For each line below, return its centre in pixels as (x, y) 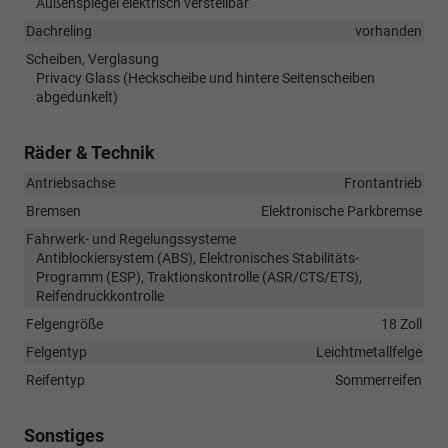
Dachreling (59, 31)
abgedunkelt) (77, 97)
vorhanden (388, 31)
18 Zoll (401, 324)
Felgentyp (56, 352)
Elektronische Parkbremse (341, 211)
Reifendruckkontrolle (100, 296)
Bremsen (53, 211)
